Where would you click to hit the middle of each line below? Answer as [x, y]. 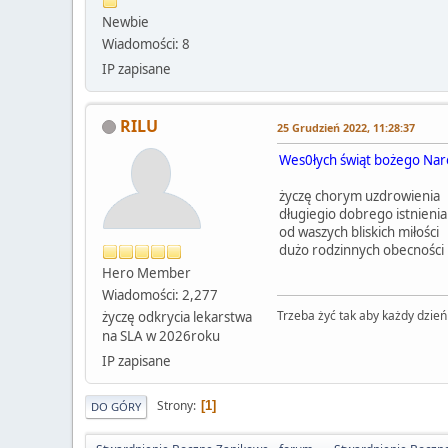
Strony [175, 406]
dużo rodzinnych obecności [361, 249]
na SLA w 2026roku [161, 335]
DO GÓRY [116, 406]
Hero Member [146, 272]
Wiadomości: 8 [146, 43]
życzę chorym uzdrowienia [359, 195]
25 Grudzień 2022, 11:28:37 [346, 127]
